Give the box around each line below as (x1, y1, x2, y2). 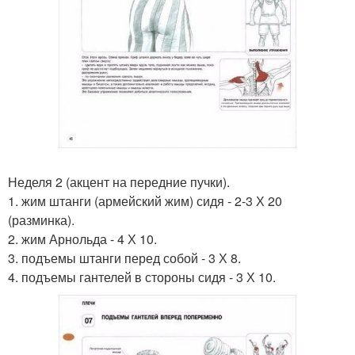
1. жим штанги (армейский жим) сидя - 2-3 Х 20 (8, 192, 282, 211)
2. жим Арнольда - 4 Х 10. (8, 230, 157, 249)
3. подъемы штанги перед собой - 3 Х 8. (8, 249, 241, 268)
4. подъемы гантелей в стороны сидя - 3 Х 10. (8, 268, 276, 287)
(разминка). (8, 211, 74, 230)
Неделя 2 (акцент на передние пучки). (8, 173, 230, 192)
